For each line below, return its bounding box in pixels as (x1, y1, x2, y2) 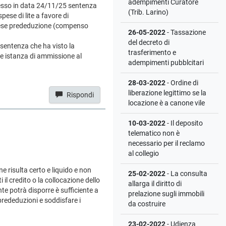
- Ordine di (165, 79, 198, 87)
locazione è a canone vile (128, 99, 205, 107)
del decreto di (128, 38, 169, 46)
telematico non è (128, 129, 180, 137)
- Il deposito (165, 119, 203, 127)
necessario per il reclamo (128, 139, 205, 147)
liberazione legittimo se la (128, 89, 206, 97)
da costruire (128, 200, 165, 208)
